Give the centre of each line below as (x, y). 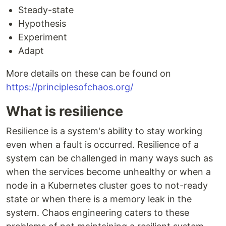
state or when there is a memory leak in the (99, 199)
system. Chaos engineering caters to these (98, 213)
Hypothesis (42, 23)
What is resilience (65, 111)
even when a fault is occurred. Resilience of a (102, 145)
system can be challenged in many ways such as (109, 158)
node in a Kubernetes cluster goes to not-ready (107, 185)
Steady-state (46, 10)
